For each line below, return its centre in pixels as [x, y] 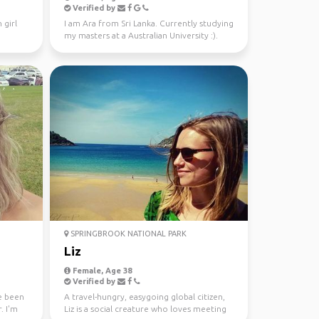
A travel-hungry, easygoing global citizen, [144, 297]
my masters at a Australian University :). [141, 35]
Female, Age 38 [101, 271]
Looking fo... [89, 47]
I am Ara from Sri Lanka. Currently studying [148, 23]
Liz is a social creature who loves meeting [145, 309]
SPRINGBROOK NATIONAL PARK [127, 234]
